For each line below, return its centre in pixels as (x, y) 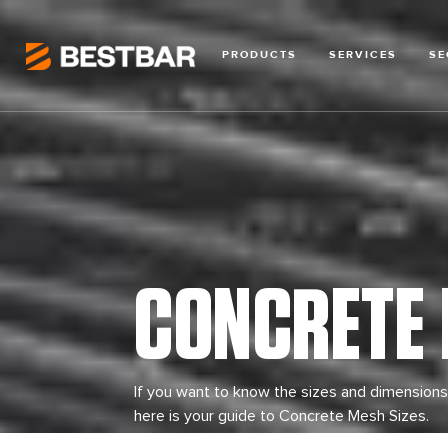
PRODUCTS (259, 54)
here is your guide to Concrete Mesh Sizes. (282, 416)
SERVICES (363, 54)
